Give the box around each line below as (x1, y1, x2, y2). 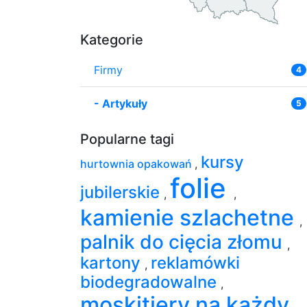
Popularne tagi (80, 130, 174, 147)
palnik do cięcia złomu (80, 230, 287, 254)
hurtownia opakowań (80, 156, 195, 171)
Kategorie (80, 31, 143, 48)
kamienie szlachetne (80, 204, 299, 231)
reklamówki (151, 252, 240, 273)
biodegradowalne (80, 271, 221, 292)
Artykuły (102, 96, 147, 110)
